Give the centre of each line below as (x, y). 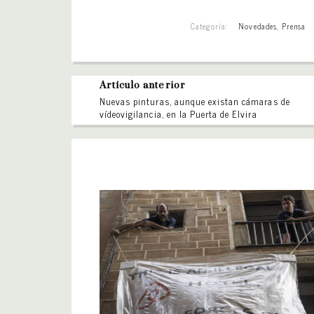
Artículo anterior (143, 86)
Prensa (294, 26)
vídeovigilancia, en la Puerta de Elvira (178, 114)
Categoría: (210, 26)
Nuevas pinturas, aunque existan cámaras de (195, 101)
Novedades (258, 26)
